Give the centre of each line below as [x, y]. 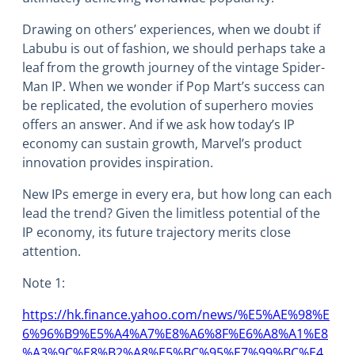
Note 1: [45, 283]
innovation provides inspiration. [118, 163]
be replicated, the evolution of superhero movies [168, 106]
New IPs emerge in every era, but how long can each [177, 195]
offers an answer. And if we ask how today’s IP [158, 125]
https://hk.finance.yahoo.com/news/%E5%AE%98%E [176, 315]
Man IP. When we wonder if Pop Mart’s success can [174, 87]
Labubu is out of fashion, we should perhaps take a [174, 49]
